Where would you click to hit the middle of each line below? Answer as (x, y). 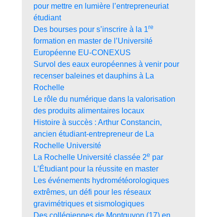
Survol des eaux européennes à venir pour (106, 64)
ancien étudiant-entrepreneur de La (94, 134)
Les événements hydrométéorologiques (101, 181)
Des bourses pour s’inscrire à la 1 (91, 30)
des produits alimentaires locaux (89, 111)
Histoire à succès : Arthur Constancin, (98, 123)
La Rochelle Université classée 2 (90, 157)
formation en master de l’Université (93, 41)
